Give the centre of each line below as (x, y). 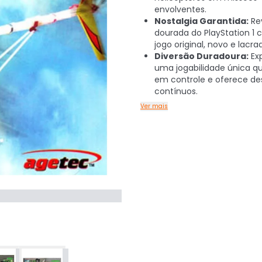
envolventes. (180, 9)
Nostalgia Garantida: (201, 21)
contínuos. (176, 91)
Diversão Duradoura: (201, 56)
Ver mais (154, 106)
